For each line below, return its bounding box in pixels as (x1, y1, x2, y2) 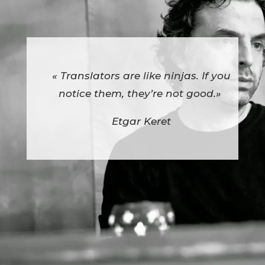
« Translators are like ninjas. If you (51, 69, 231, 82)
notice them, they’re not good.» (58, 87, 221, 99)
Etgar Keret (111, 115, 171, 127)
